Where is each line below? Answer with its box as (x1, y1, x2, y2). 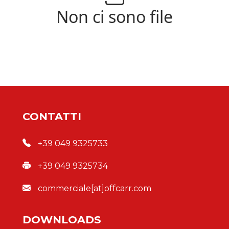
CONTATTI (22, 110, 81, 123)
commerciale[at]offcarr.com (38, 184, 151, 193)
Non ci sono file (56, 6, 173, 28)
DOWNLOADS (22, 213, 101, 226)
